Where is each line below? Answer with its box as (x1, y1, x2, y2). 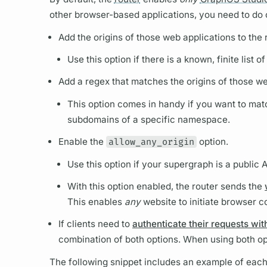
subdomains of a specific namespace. (67, 113, 231, 125)
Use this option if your (67, 158, 164, 170)
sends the (218, 181, 265, 192)
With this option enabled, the (67, 181, 193, 192)
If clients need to (58, 218, 132, 230)
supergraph (164, 158, 214, 170)
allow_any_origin (108, 136, 194, 148)
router (192, 181, 219, 192)
